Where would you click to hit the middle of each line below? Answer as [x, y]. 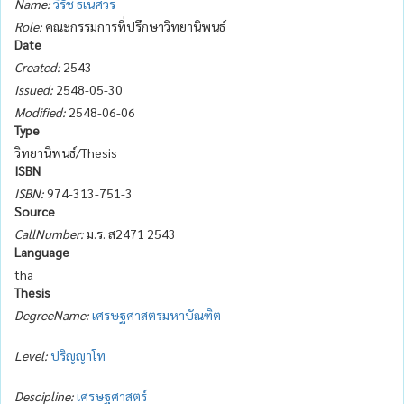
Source [35, 211]
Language [42, 251]
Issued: [34, 89]
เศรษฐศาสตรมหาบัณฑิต [156, 314]
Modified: [40, 111]
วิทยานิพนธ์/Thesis [66, 152]
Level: [31, 355]
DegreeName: [52, 314]
